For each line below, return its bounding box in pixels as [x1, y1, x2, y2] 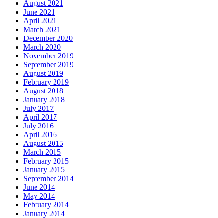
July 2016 [23, 121, 54, 130]
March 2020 [23, 42, 61, 51]
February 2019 [23, 77, 69, 86]
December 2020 [23, 34, 73, 42]
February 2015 [23, 156, 69, 165]
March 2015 [23, 147, 61, 156]
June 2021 [23, 7, 55, 16]
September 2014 [23, 174, 73, 182]
